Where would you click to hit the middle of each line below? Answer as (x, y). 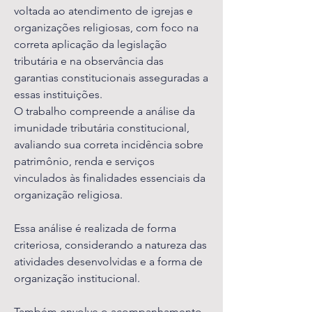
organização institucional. (77, 278)
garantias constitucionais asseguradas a (111, 78)
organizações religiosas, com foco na (106, 28)
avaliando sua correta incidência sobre (109, 145)
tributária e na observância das (89, 61)
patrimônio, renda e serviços (84, 161)
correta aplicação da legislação (91, 44)
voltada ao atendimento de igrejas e (103, 11)
